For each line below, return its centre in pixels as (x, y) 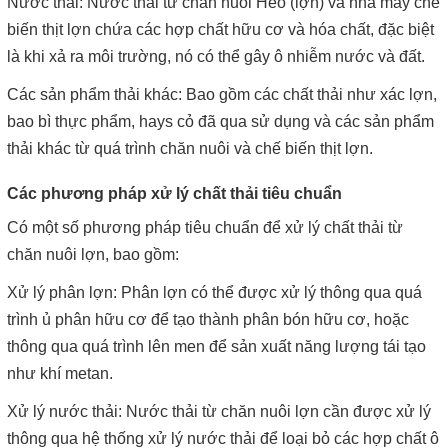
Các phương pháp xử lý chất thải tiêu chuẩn (174, 194)
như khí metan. (60, 374)
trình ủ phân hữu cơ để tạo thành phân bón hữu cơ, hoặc (208, 320)
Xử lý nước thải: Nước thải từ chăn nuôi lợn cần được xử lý (219, 412)
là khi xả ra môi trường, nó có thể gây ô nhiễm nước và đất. (216, 57)
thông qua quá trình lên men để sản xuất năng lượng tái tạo (216, 347)
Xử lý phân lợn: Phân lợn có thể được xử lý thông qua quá (214, 293)
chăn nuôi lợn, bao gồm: (93, 255)
